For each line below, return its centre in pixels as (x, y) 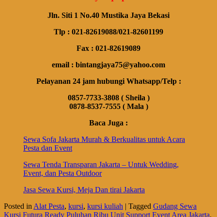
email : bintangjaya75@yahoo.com (108, 64)
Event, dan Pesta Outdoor (62, 173)
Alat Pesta (49, 206)
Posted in (18, 206)
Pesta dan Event (48, 148)
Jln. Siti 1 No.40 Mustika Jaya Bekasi (108, 15)
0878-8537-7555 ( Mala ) (108, 106)
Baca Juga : (108, 123)
